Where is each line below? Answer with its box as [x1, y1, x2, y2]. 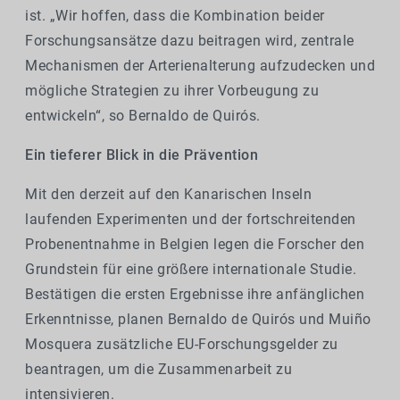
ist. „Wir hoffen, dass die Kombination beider [25, 7, 325, 25]
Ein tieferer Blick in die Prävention [25, 146, 258, 164]
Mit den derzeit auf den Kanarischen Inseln [25, 186, 312, 204]
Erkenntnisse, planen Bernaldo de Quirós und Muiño [25, 311, 371, 329]
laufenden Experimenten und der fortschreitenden [25, 211, 356, 229]
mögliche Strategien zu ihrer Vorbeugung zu [25, 82, 319, 100]
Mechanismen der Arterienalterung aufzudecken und [25, 57, 375, 75]
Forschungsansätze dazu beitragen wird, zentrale [25, 32, 354, 50]
